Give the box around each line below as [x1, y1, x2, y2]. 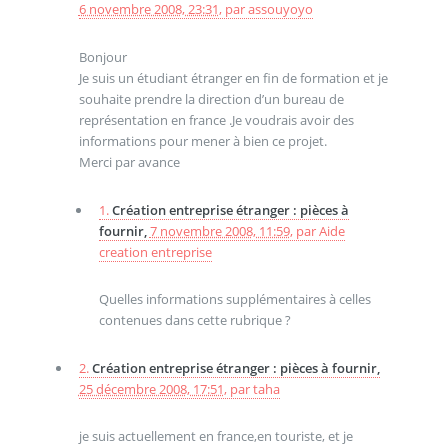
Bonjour [78, 47, 127, 66]
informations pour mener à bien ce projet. [78, 131, 327, 150]
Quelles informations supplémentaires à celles [98, 290, 371, 309]
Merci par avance [78, 152, 180, 171]
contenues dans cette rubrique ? [98, 311, 291, 330]
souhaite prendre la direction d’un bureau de [78, 89, 344, 108]
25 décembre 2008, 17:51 [78, 379, 224, 398]
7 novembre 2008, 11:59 [149, 221, 290, 240]
